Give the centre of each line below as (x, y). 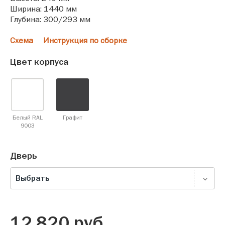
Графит (73, 118)
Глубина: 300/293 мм (50, 19)
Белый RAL (27, 118)
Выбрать (33, 179)
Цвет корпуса (39, 62)
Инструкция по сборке (85, 40)
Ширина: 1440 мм (43, 9)
